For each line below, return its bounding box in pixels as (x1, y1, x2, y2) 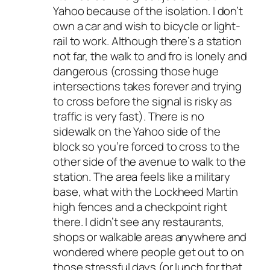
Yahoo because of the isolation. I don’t (53, 3, 243, 19)
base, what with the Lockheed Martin (53, 184, 238, 200)
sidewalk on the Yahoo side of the (53, 124, 221, 140)
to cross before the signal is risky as (53, 93, 233, 110)
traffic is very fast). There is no (53, 108, 204, 125)
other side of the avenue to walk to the (53, 154, 246, 170)
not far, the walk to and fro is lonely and (53, 48, 247, 64)
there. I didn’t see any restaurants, (53, 214, 225, 230)
